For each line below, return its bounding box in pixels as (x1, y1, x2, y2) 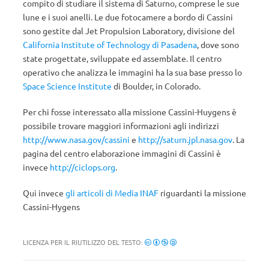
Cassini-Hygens (23, 201, 80, 212)
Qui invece (23, 187, 65, 198)
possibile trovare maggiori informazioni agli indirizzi (23, 120, 219, 131)
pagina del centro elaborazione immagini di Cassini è (23, 148, 221, 159)
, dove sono (197, 39, 239, 50)
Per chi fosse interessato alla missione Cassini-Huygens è (23, 106, 237, 117)
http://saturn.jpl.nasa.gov (138, 134, 232, 145)
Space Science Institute (23, 80, 112, 91)
